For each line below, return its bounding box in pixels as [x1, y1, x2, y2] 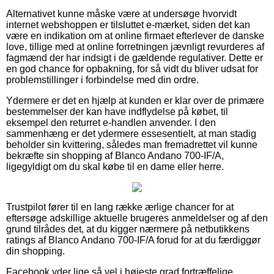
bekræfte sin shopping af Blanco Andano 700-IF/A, [6, 150, 224, 161]
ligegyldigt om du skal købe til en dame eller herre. [6, 161, 224, 172]
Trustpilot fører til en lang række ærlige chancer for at [6, 202, 234, 213]
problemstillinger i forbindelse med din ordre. [6, 75, 199, 86]
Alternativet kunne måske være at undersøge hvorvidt [6, 9, 237, 20]
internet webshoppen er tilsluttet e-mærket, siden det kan [6, 20, 250, 31]
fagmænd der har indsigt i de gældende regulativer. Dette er [6, 53, 263, 64]
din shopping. [6, 246, 65, 257]
